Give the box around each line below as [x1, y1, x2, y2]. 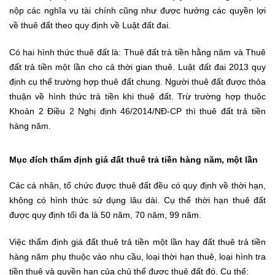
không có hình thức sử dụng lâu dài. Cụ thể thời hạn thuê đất [9, 195, 266, 205]
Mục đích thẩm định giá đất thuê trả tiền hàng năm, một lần [9, 154, 258, 165]
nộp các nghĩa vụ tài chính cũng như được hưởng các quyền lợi [9, 5, 266, 15]
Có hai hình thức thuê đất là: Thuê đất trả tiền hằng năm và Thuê [9, 47, 266, 57]
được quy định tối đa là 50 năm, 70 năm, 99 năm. [9, 209, 201, 220]
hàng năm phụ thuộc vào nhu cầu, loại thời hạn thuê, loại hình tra [9, 251, 266, 261]
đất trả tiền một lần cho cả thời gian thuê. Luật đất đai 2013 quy [9, 61, 266, 72]
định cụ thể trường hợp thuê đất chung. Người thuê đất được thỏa [9, 76, 266, 87]
